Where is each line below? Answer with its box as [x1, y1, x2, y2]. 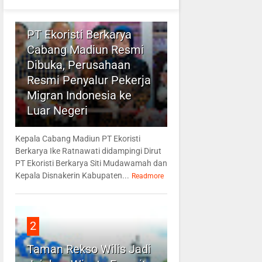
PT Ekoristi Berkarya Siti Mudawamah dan [15, 158, 167, 168]
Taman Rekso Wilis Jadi [26, 242, 151, 257]
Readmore [131, 172, 164, 181]
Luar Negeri [26, 104, 88, 118]
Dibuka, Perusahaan [26, 58, 130, 73]
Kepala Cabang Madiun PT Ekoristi [15, 134, 140, 144]
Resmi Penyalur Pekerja [26, 73, 151, 88]
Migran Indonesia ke [26, 88, 132, 103]
